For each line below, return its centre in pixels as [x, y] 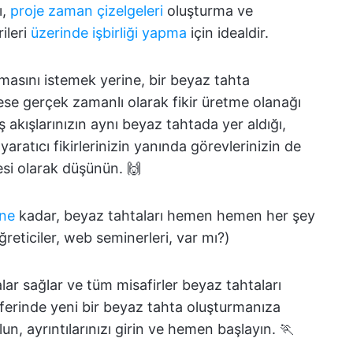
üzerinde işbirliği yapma [109, 33]
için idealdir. [228, 33]
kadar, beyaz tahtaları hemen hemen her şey [165, 216]
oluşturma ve [208, 11]
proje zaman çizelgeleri [87, 11]
